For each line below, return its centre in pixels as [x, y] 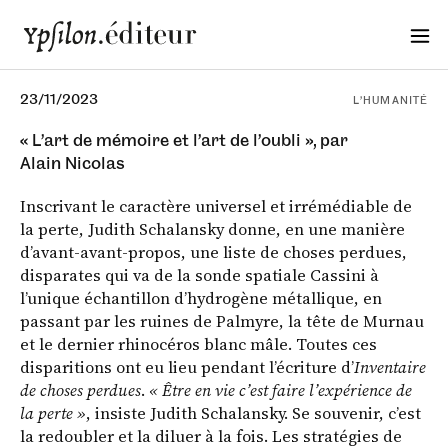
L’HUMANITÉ [390, 100]
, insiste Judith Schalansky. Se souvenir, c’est [253, 413]
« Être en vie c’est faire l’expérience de [280, 390]
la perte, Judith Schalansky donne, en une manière [212, 229]
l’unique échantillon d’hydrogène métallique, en [201, 298]
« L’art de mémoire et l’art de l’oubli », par [184, 140]
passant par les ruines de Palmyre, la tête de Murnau [222, 321]
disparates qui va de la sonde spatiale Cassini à [199, 275]
